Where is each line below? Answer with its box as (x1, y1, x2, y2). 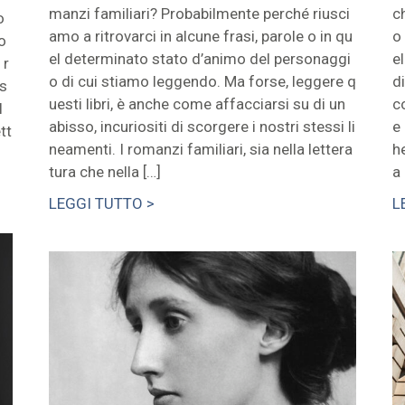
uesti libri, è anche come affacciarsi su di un (48, 95, 345, 114)
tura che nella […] (48, 163, 161, 182)
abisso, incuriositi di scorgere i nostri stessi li (48, 118, 355, 137)
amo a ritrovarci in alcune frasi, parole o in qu (48, 27, 353, 46)
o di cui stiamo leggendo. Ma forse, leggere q (48, 72, 356, 91)
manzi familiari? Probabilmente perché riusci (48, 5, 350, 24)
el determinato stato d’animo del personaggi (48, 50, 351, 69)
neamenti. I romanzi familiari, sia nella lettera (48, 140, 353, 159)
